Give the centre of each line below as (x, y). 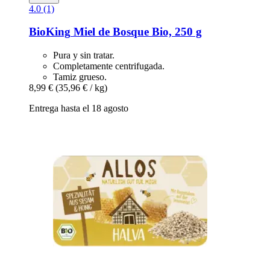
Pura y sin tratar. (84, 55)
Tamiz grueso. (80, 77)
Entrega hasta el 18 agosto (79, 108)
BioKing (50, 32)
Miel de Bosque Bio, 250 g (136, 32)
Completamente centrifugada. (109, 66)
